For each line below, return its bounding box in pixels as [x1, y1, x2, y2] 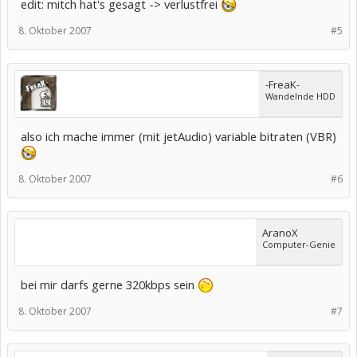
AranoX [262, 226, 298, 240]
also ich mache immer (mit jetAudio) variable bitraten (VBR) [21, 128, 336, 144]
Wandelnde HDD [265, 90, 335, 102]
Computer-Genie [262, 238, 335, 250]
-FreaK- [265, 77, 300, 92]
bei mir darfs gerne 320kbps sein [21, 277, 198, 292]
